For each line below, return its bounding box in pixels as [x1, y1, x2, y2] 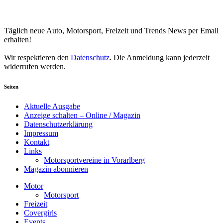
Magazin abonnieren [24, 164, 88, 173]
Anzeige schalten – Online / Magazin [24, 111, 140, 119]
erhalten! [4, 35, 31, 44]
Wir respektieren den [4, 53, 71, 62]
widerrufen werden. [4, 62, 66, 71]
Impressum [24, 128, 58, 137]
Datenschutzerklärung [24, 119, 93, 128]
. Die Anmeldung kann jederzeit [110, 53, 210, 62]
